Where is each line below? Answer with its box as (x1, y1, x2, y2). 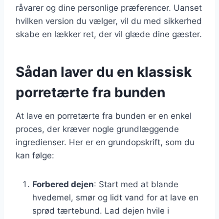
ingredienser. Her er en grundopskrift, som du (16, 137, 195, 147)
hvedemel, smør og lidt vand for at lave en (32, 192, 198, 202)
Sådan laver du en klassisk (16, 63, 192, 80)
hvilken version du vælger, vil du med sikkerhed (16, 16, 202, 26)
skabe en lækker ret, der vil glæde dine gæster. (16, 29, 202, 39)
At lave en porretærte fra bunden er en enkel (16, 110, 192, 121)
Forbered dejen (32, 179, 94, 189)
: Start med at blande (94, 179, 178, 189)
